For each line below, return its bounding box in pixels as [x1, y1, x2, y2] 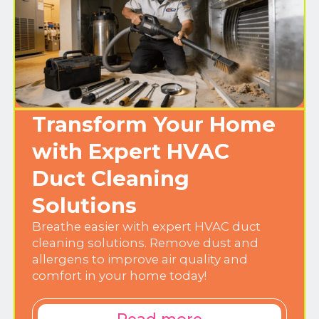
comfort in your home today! [32, 268, 206, 283]
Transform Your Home [32, 111, 276, 137]
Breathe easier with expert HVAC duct [32, 219, 261, 234]
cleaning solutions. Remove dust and [32, 236, 258, 251]
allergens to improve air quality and [32, 252, 248, 267]
